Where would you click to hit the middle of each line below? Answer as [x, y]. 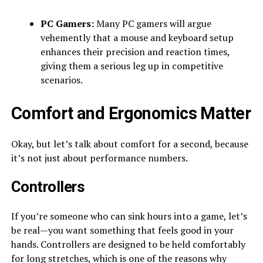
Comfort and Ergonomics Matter [131, 113]
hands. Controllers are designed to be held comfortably [128, 244]
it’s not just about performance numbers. [99, 158]
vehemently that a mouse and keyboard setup [137, 37]
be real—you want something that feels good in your [122, 230]
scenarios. [61, 80]
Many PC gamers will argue [152, 23]
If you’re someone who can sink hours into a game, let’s [129, 216]
